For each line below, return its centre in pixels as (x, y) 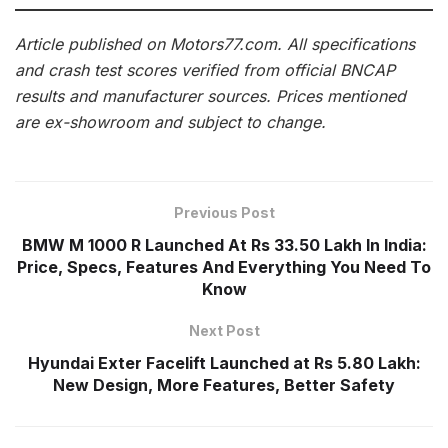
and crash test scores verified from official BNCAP (205, 69)
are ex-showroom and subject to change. (170, 121)
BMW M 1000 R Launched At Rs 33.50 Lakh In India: (224, 244)
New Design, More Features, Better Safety (224, 384)
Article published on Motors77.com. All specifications (215, 43)
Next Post (224, 330)
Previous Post (224, 212)
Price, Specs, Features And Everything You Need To (224, 266)
